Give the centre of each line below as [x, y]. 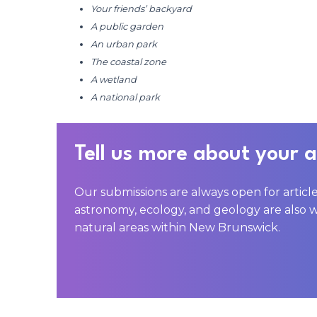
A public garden [127, 26]
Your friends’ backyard [141, 8]
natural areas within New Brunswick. [177, 227]
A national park [125, 97]
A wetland [114, 79]
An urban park [124, 44]
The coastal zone [128, 61]
